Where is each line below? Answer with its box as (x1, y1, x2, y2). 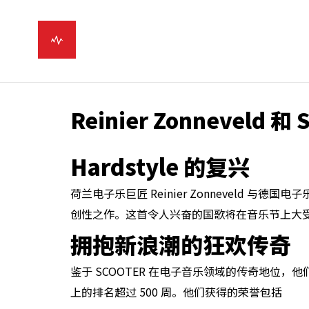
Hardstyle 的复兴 (70, 150, 250, 182)
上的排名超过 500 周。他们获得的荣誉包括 (70, 283, 282, 300)
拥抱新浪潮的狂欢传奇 (70, 228, 291, 260)
